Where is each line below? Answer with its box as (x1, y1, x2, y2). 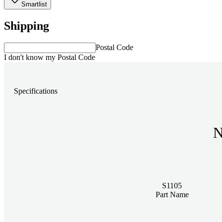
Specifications (14, 87, 57, 96)
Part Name (155, 190, 189, 199)
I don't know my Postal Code (4, 53, 95, 61)
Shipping (4, 19, 49, 32)
